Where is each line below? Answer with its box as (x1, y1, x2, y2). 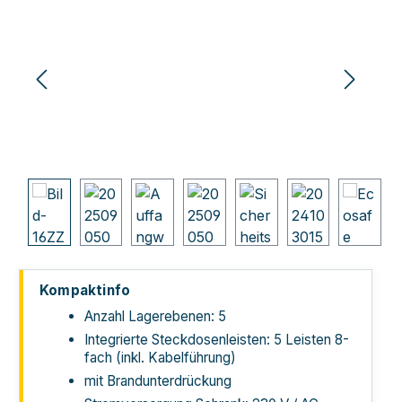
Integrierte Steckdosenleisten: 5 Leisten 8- (84, 331, 349, 349)
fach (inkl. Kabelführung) (84, 349, 236, 367)
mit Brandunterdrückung (84, 372, 232, 390)
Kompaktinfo (39, 282, 131, 300)
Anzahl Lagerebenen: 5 (84, 308, 226, 326)
